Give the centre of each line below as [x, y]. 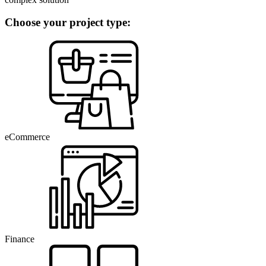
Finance [20, 239]
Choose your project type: [68, 23]
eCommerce [27, 137]
